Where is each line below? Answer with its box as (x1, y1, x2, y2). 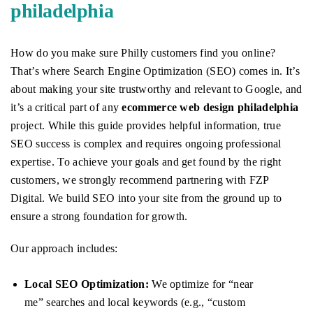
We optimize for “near (148, 278, 254, 291)
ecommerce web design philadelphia (122, 101, 299, 114)
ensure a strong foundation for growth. (10, 210, 188, 223)
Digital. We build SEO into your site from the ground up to (10, 192, 282, 205)
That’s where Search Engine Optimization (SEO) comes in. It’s (10, 65, 300, 78)
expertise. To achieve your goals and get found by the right (10, 156, 282, 168)
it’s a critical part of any (10, 101, 122, 114)
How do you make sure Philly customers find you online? (10, 47, 276, 59)
